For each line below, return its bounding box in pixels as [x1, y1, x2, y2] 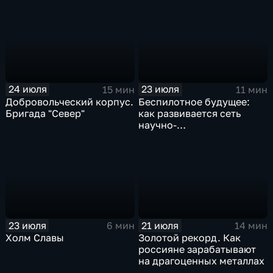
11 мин [235, 83, 268, 96]
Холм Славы [5, 232, 65, 244]
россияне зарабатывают [138, 243, 257, 256]
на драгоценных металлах [138, 255, 265, 268]
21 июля [141, 219, 179, 232]
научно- [138, 118, 177, 131]
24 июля [8, 83, 47, 96]
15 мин [102, 83, 135, 96]
